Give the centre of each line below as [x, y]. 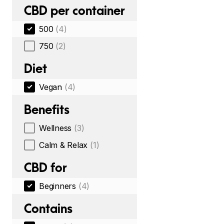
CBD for [45, 167]
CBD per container [74, 10]
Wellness [55, 128]
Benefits [47, 109]
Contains [48, 208]
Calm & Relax [63, 145]
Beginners [57, 186]
